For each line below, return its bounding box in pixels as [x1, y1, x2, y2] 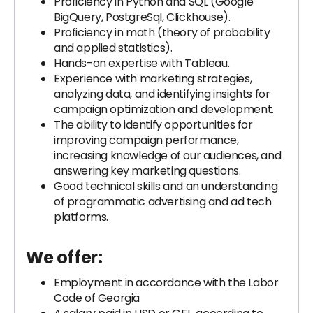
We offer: [26, 246, 103, 269]
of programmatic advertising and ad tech [54, 194, 272, 210]
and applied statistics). [54, 40, 173, 56]
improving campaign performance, [54, 132, 239, 148]
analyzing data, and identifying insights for [54, 86, 270, 102]
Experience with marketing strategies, [54, 71, 252, 87]
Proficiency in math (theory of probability [54, 24, 270, 41]
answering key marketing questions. [54, 163, 241, 179]
